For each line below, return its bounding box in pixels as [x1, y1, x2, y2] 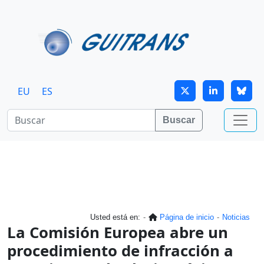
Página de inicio [160, 212, 214, 222]
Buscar [163, 114, 195, 125]
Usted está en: [90, 212, 140, 222]
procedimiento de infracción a [7, 239, 233, 261]
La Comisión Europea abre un [7, 221, 228, 243]
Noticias [222, 212, 250, 222]
